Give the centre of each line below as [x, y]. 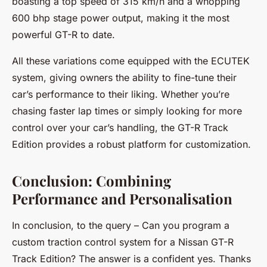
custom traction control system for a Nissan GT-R [123, 242]
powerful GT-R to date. [63, 35]
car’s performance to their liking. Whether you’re [121, 94]
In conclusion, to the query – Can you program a [121, 225]
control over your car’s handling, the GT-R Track [120, 128]
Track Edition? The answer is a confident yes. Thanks [131, 259]
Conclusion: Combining [91, 181]
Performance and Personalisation [122, 198]
